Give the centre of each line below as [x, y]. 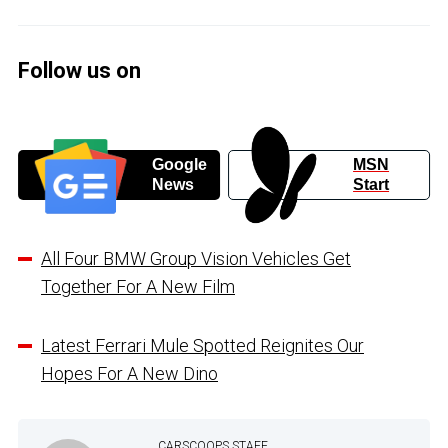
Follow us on [79, 71]
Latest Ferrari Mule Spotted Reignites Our [202, 345]
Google [179, 164]
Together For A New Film [138, 286]
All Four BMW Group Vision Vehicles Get [196, 258]
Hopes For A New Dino [129, 373]
